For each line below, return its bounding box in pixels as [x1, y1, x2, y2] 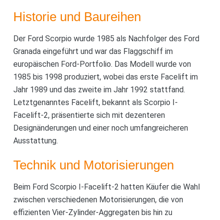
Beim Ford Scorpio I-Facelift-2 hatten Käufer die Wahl [13, 182, 200, 192]
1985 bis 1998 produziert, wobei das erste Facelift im [13, 72, 198, 82]
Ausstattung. [13, 136, 58, 145]
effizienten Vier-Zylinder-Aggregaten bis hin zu [13, 207, 172, 217]
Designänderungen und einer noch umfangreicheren [13, 123, 188, 133]
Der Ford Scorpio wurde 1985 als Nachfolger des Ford [13, 33, 199, 43]
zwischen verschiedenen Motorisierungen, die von [13, 194, 183, 204]
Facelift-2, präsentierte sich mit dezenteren [13, 110, 165, 120]
